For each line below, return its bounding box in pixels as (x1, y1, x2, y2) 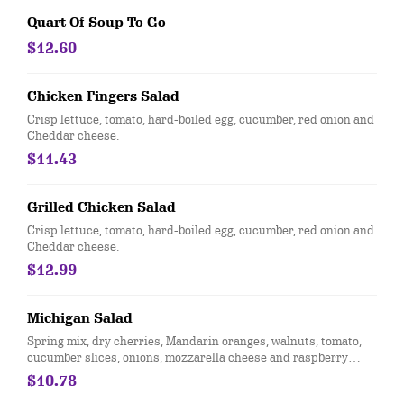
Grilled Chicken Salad (27, 199, 176, 216)
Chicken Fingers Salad (27, 88, 179, 105)
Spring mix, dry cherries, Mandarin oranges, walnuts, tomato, (27, 333, 362, 349)
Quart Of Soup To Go (27, 14, 166, 31)
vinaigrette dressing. (27, 365, 142, 381)
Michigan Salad (27, 310, 133, 326)
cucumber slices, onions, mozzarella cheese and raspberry (27, 349, 348, 365)
